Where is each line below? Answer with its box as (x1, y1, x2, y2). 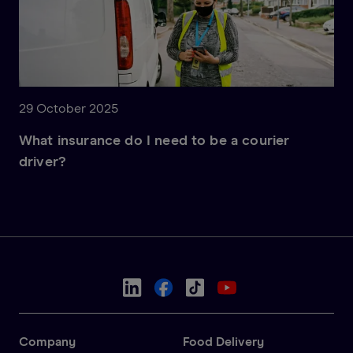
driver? (19, 154, 66, 169)
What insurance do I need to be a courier (19, 133, 290, 148)
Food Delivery (183, 335, 264, 348)
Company (19, 335, 76, 348)
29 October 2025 (19, 102, 118, 115)
